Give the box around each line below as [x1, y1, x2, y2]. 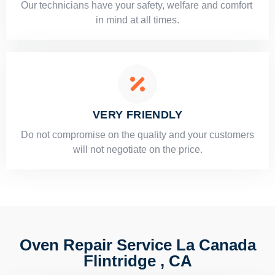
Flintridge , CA [83, 252, 192, 271]
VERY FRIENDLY [92, 109, 183, 122]
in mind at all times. [96, 15, 179, 26]
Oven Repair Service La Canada [19, 236, 256, 255]
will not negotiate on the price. [72, 144, 203, 155]
